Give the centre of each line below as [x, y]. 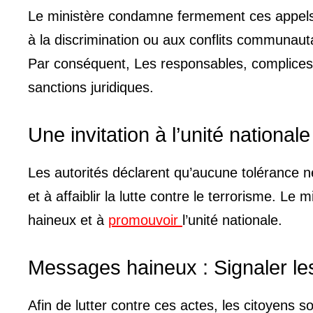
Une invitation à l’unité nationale [169, 134]
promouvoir [145, 220]
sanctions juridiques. [91, 87]
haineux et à [68, 220]
